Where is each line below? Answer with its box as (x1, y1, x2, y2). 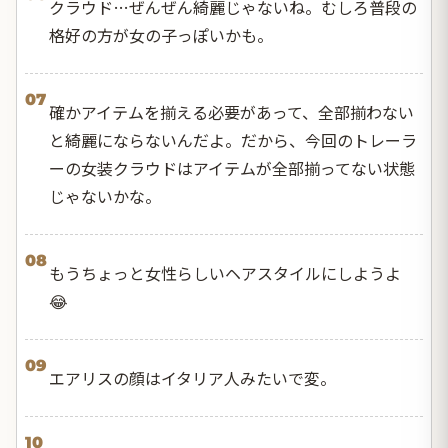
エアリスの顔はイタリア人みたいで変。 (49, 365, 336, 390)
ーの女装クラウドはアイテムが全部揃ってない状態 (49, 155, 415, 180)
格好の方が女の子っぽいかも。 (49, 22, 273, 47)
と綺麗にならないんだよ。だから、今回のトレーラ (49, 127, 417, 152)
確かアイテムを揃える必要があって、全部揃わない (49, 99, 414, 124)
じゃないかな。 (49, 183, 161, 208)
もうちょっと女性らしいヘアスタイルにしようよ (49, 260, 401, 285)
